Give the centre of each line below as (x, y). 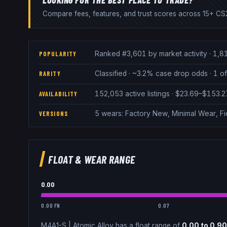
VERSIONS (53, 114)
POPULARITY (58, 53)
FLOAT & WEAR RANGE (92, 159)
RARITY (50, 74)
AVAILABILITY (59, 93)
